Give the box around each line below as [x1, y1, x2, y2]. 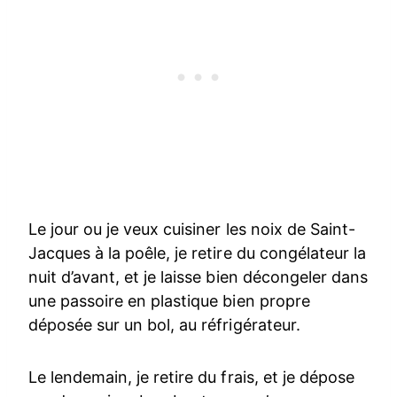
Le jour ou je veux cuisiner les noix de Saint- [28, 219, 355, 238]
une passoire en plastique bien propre [28, 291, 310, 310]
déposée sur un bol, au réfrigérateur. [28, 315, 300, 334]
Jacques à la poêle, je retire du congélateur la [28, 243, 366, 262]
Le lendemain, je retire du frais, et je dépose [28, 367, 354, 386]
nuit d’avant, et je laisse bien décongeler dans [28, 267, 368, 286]
